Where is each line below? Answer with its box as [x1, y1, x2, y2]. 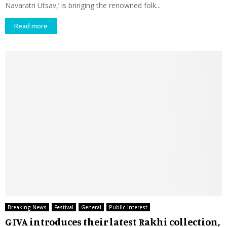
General [81, 203, 101, 211]
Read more [14, 21, 48, 31]
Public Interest [109, 203, 147, 211]
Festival [54, 203, 73, 211]
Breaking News [8, 203, 47, 211]
